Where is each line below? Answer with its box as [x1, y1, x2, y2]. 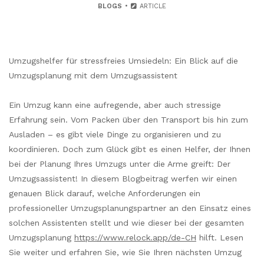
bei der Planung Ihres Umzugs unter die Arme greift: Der [9, 159, 230, 169]
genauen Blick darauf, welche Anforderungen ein [9, 189, 200, 199]
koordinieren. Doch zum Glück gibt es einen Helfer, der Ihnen [9, 144, 250, 154]
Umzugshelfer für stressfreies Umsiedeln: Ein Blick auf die [9, 56, 238, 66]
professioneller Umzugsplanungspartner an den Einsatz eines [9, 203, 251, 213]
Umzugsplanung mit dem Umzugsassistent [9, 71, 177, 81]
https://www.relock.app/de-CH [74, 233, 196, 243]
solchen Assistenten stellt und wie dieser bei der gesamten [9, 218, 244, 228]
